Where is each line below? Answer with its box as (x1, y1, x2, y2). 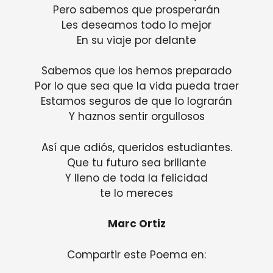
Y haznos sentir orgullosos (68, 109, 205, 124)
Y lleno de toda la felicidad (65, 170, 208, 185)
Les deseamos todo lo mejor (62, 17, 211, 32)
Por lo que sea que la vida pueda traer (34, 79, 239, 94)
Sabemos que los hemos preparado (41, 63, 232, 79)
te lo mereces (100, 185, 173, 200)
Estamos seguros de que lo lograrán (41, 94, 232, 109)
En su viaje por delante (77, 32, 196, 48)
